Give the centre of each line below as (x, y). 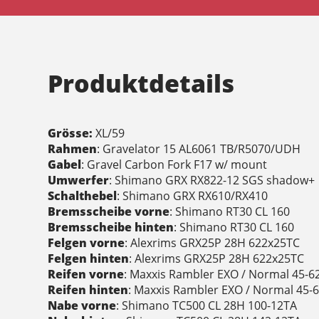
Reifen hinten (88, 290)
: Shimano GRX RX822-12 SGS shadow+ (212, 181)
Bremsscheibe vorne (109, 212)
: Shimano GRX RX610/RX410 (193, 196)
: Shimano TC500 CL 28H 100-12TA (207, 306)
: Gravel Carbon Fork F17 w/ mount (174, 165)
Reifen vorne (86, 274)
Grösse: (70, 134)
